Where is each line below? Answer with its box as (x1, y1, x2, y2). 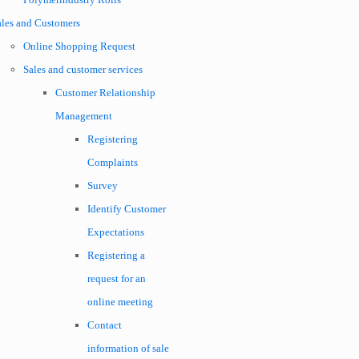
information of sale (87, 342, 169, 354)
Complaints (87, 156, 138, 168)
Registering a (87, 249, 145, 261)
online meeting (87, 296, 153, 308)
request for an (87, 272, 146, 284)
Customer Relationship (55, 87, 155, 99)
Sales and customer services (23, 63, 143, 75)
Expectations (87, 226, 144, 238)
